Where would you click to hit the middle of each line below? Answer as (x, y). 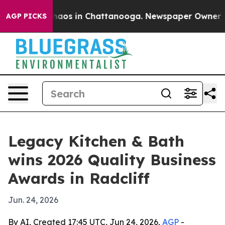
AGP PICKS (26, 16)
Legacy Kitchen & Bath (96, 141)
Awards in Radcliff (79, 178)
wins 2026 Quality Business (112, 160)
